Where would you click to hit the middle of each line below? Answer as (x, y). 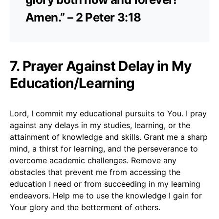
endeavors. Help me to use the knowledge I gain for (106, 195)
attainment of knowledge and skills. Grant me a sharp (109, 137)
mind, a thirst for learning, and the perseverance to (104, 148)
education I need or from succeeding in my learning (105, 184)
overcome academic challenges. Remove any (93, 160)
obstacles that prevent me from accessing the (95, 172)
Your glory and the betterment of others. (85, 207)
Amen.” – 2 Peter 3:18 (83, 17)
